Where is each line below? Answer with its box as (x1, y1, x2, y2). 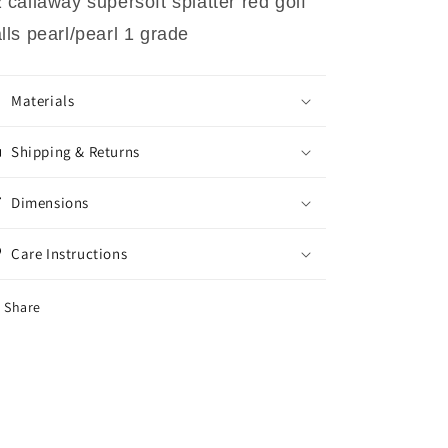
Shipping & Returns (11, 142, 140, 161)
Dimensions (11, 193, 89, 212)
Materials (11, 91, 75, 110)
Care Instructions (11, 244, 128, 263)
